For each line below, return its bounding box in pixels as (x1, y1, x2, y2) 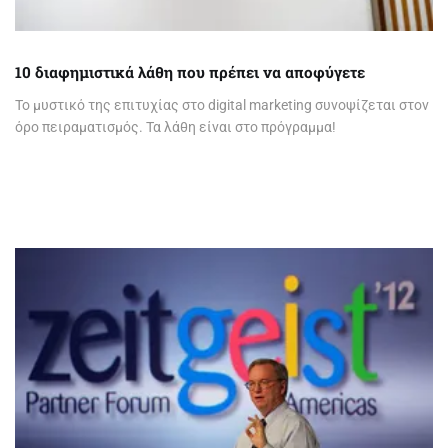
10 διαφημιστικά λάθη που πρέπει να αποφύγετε (15, 62, 365, 83)
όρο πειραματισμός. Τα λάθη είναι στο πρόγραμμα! (15, 119, 336, 136)
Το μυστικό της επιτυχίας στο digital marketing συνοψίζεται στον (15, 97, 429, 114)
